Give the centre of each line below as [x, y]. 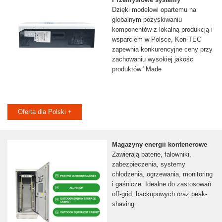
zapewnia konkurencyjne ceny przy [162, 50]
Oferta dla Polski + [45, 112]
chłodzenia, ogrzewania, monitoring [162, 174]
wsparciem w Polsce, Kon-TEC [156, 40]
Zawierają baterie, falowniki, [151, 155]
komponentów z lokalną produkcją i [162, 30]
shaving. [124, 204]
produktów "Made [137, 69]
